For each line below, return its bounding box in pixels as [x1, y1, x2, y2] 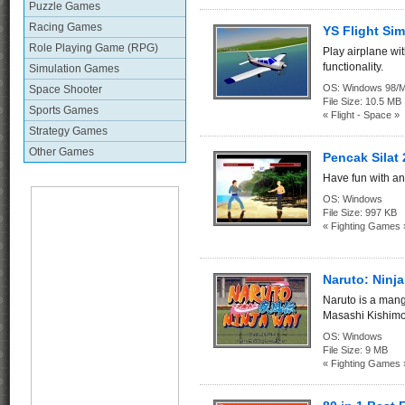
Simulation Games [29, 62, 119, 75]
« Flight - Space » [323, 109, 400, 120]
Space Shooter [29, 83, 102, 96]
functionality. [323, 61, 383, 73]
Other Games [29, 146, 94, 158]
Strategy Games [29, 125, 108, 137]
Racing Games [29, 21, 102, 33]
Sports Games [29, 104, 99, 117]
